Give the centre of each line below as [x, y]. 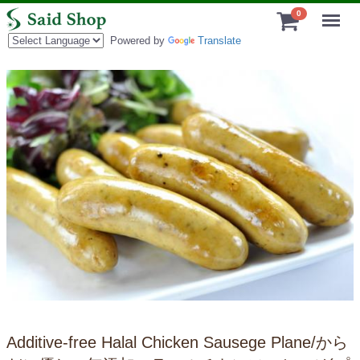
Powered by [136, 41]
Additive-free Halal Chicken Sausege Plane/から [177, 342]
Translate [219, 41]
